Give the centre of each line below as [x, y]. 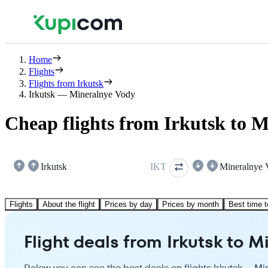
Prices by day [129, 204]
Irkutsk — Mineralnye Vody [82, 94]
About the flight [69, 204]
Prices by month [191, 204]
